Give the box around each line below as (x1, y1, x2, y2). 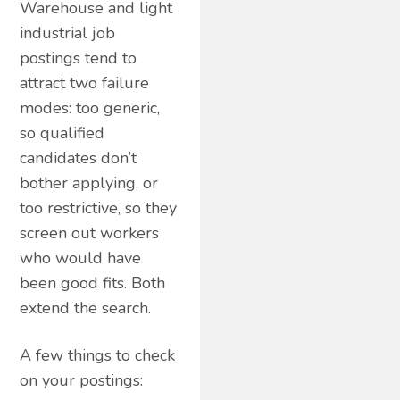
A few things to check (20, 344, 176, 366)
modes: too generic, (20, 96, 161, 119)
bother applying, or (20, 171, 159, 194)
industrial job (20, 21, 116, 44)
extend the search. (20, 296, 152, 319)
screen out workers (20, 221, 160, 244)
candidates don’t (20, 146, 137, 169)
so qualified (20, 121, 105, 144)
